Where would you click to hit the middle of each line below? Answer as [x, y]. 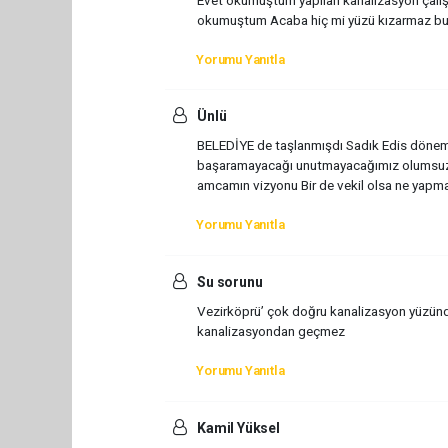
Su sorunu [228, 282]
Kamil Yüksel [237, 427]
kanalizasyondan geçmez [270, 331]
